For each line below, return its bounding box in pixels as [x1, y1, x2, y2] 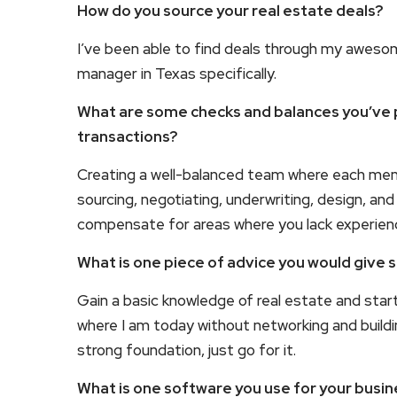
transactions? [77, 127, 180, 146]
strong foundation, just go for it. [77, 340, 300, 360]
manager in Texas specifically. [77, 64, 280, 83]
